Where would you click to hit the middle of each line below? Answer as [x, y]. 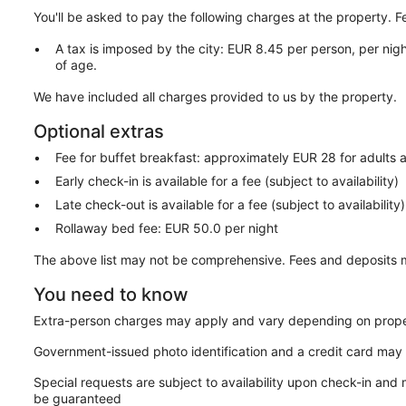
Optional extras [99, 132]
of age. [77, 65]
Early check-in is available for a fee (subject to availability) [227, 181]
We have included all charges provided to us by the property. [216, 97]
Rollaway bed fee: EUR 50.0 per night [167, 228]
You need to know [111, 295]
